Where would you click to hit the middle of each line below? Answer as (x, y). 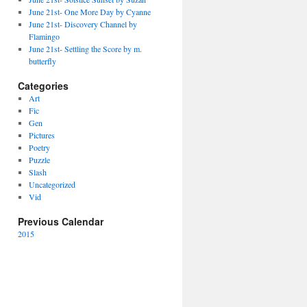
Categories (43, 86)
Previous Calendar (61, 221)
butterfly (42, 61)
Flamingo (44, 36)
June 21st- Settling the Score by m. (85, 49)
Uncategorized (52, 184)
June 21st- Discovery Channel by (83, 24)
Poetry (39, 147)
